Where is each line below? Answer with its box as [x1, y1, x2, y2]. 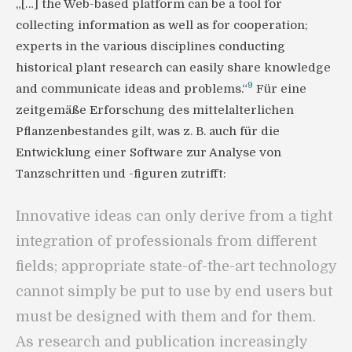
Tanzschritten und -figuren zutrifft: [16, 166, 226, 181]
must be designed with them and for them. [16, 308, 316, 324]
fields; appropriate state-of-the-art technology [16, 258, 336, 274]
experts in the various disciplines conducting [16, 38, 285, 53]
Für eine [253, 81, 306, 96]
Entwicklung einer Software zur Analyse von [16, 145, 281, 159]
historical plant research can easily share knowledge [16, 60, 331, 75]
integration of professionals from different [16, 233, 317, 249]
